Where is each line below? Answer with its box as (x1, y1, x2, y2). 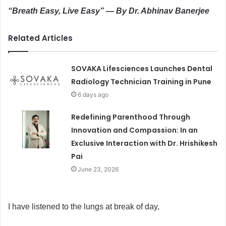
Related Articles (8, 32, 73, 43)
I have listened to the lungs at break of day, (8, 202, 159, 211)
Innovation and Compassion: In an (71, 125, 198, 135)
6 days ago (78, 90, 109, 98)
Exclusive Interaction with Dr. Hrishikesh (71, 138, 218, 148)
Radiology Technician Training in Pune (71, 76, 212, 87)
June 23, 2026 (78, 165, 119, 173)
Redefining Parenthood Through (71, 111, 191, 122)
